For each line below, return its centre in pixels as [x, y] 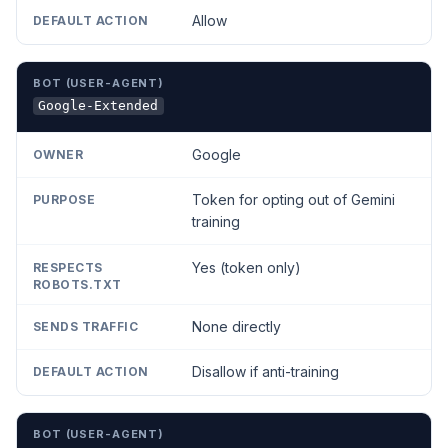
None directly [236, 327]
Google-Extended [98, 106]
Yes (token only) [246, 267]
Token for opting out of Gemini [293, 200]
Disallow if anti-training [265, 372]
